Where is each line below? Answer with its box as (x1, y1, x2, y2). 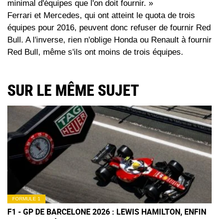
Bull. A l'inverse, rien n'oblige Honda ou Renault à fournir (7, 35, 212, 45)
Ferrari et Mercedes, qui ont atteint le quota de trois (7, 11, 195, 21)
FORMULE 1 (12, 196, 41, 202)
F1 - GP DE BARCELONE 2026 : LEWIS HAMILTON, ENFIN (7, 206, 206, 218)
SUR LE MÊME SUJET (7, 81, 139, 100)
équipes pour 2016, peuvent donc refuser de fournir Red (7, 23, 211, 33)
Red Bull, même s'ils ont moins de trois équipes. (7, 47, 183, 57)
